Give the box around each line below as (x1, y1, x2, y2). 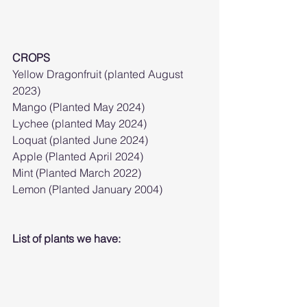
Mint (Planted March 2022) (12, 165, 141, 180)
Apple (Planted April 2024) (12, 149, 143, 163)
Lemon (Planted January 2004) (12, 182, 162, 196)
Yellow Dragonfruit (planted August (12, 66, 186, 81)
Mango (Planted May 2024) (12, 99, 145, 114)
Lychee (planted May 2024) (12, 116, 147, 130)
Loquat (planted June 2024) (12, 132, 148, 147)
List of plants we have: (12, 231, 121, 245)
